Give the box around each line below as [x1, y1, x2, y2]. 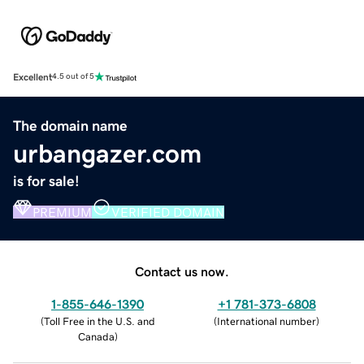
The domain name [13, 118, 128, 133]
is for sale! [13, 173, 80, 188]
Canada [77, 331, 115, 342]
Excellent [13, 71, 52, 82]
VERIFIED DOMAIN [111, 205, 224, 219]
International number [217, 315, 316, 327]
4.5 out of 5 [52, 72, 94, 81]
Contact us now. [135, 264, 229, 278]
